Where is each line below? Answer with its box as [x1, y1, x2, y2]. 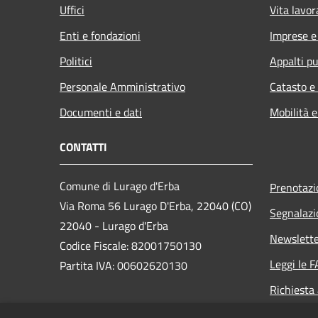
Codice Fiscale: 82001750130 [60, 236, 202, 254]
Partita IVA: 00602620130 [60, 256, 187, 274]
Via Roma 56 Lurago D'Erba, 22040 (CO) [60, 197, 251, 214]
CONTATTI [60, 138, 107, 155]
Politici [60, 52, 92, 70]
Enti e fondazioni [60, 26, 141, 44]
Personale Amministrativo [60, 77, 185, 95]
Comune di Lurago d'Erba [60, 177, 180, 194]
